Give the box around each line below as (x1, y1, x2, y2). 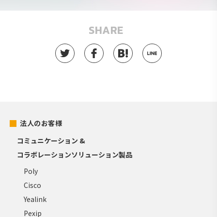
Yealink (24, 194, 47, 204)
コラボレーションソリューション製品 (17, 149, 133, 159)
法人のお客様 (20, 118, 62, 128)
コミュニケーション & (17, 135, 86, 145)
